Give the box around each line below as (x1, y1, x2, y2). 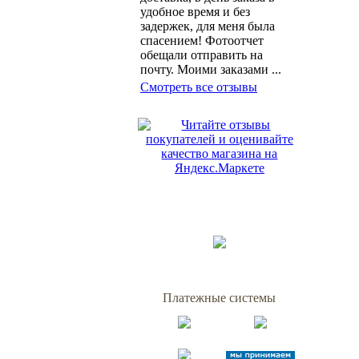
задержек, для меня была (140, 19, 275, 33)
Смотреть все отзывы (140, 80, 257, 94)
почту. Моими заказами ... (140, 63, 281, 76)
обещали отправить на (140, 48, 263, 62)
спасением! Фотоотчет (140, 34, 264, 47)
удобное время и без (140, 5, 250, 18)
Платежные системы (163, 291, 276, 305)
